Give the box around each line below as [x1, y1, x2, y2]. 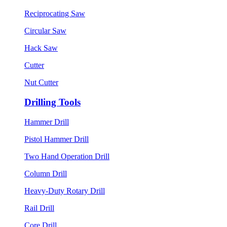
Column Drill [24, 169, 67, 178]
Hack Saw [24, 44, 58, 53]
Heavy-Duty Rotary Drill [24, 186, 105, 195]
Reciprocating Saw [24, 9, 85, 18]
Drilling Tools [24, 96, 81, 107]
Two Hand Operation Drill [24, 152, 109, 161]
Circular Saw [24, 26, 66, 35]
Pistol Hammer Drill [24, 134, 89, 143]
